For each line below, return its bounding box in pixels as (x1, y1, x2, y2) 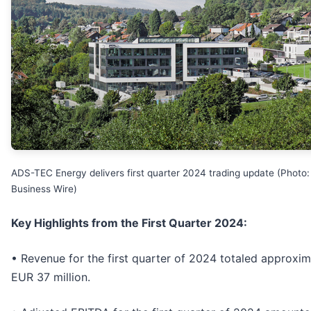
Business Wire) (11, 183, 77, 194)
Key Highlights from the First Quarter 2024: (11, 215, 247, 230)
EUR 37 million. (11, 269, 90, 284)
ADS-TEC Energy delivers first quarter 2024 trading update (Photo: (11, 167, 310, 178)
